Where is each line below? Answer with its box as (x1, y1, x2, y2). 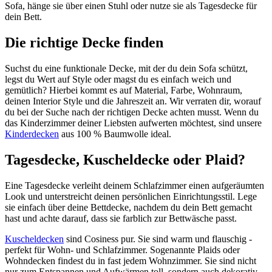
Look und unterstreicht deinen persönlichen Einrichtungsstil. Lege (5, 191, 257, 202)
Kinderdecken (5, 129, 59, 140)
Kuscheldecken (5, 233, 64, 244)
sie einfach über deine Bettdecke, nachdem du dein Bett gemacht (5, 202, 252, 212)
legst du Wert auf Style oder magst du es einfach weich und (5, 74, 231, 85)
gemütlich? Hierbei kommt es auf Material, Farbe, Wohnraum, (5, 85, 242, 96)
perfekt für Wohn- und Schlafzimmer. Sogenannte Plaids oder (5, 244, 240, 255)
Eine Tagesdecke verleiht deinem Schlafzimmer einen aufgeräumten (5, 180, 264, 191)
